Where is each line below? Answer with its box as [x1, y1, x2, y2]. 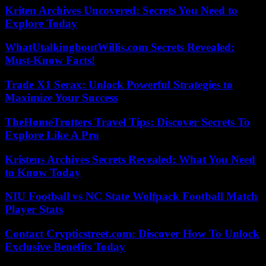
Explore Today [5, 17, 77, 30]
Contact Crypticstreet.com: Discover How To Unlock [5, 227, 259, 240]
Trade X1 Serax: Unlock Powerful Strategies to [5, 78, 233, 91]
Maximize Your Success [5, 91, 118, 104]
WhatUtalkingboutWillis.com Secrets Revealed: [5, 41, 235, 54]
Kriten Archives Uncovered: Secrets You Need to [5, 4, 237, 17]
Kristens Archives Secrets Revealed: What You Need [5, 153, 255, 166]
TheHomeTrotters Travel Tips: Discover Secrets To [5, 115, 250, 128]
